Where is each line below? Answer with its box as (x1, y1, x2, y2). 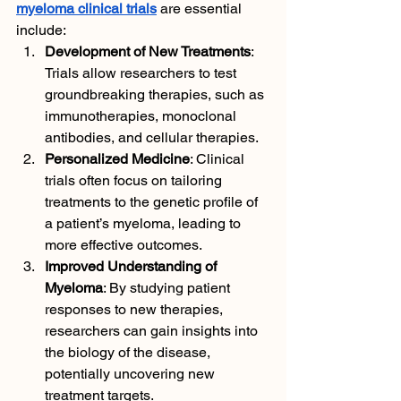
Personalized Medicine (45, 150, 190, 167)
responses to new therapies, (45, 301, 226, 318)
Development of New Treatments (45, 43, 251, 60)
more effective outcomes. (45, 236, 202, 253)
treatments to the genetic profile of (45, 193, 261, 210)
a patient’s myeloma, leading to (45, 215, 244, 232)
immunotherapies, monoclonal (45, 107, 240, 124)
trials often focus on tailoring (45, 172, 226, 189)
